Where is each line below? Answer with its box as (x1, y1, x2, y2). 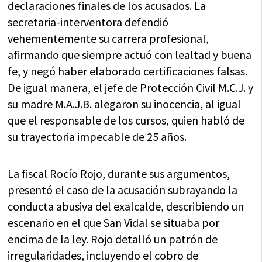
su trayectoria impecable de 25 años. (8, 129, 187, 144)
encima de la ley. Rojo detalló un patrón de (8, 232, 218, 247)
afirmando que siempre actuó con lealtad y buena (8, 47, 252, 63)
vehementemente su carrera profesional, (8, 31, 209, 46)
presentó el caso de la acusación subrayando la (8, 182, 238, 198)
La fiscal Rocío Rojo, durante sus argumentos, (8, 166, 230, 181)
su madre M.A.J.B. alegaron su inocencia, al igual (8, 96, 242, 112)
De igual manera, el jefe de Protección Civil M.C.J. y (8, 80, 254, 95)
